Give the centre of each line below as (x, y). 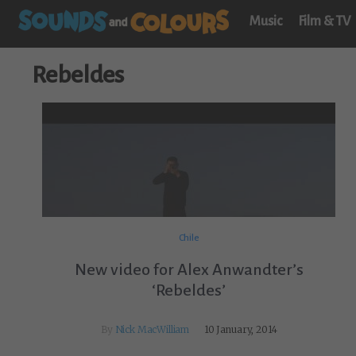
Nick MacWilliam (152, 330)
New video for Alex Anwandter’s (189, 270)
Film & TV (324, 21)
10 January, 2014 (240, 330)
